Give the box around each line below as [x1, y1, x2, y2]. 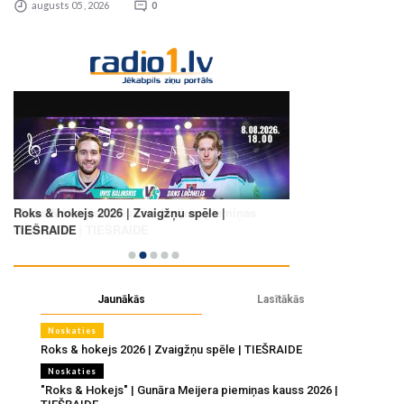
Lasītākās [257, 293, 305, 307]
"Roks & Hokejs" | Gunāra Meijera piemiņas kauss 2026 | [41, 383, 338, 398]
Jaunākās [97, 293, 145, 307]
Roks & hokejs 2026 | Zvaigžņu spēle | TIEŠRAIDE [41, 343, 302, 357]
